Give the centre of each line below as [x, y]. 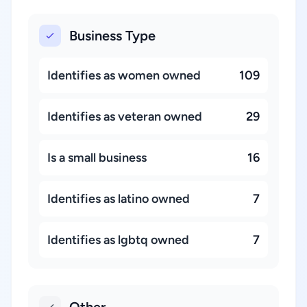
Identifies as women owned [124, 75]
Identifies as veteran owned [125, 116]
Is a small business [97, 158]
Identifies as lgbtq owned [118, 240]
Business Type [112, 36]
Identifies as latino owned [119, 199]
